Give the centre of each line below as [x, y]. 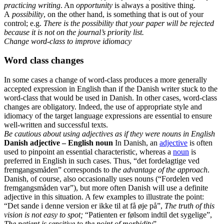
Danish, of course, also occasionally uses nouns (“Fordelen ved [103, 179]
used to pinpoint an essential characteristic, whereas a [88, 152]
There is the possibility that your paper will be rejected [129, 23]
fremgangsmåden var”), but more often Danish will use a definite [106, 188]
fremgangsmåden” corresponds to [58, 170]
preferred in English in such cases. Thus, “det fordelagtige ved [102, 161]
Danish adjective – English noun [58, 143]
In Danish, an [136, 143]
